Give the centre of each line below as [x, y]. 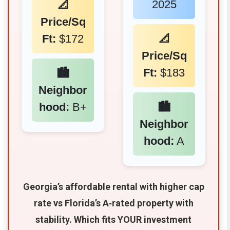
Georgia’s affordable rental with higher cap [113, 186]
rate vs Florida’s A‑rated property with [113, 203]
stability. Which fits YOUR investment [114, 219]
